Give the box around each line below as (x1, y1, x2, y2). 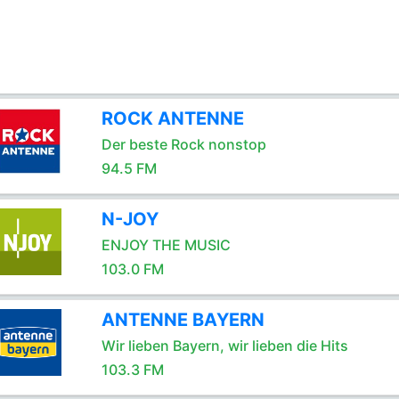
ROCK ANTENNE (101, 108, 244, 129)
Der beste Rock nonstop (101, 135, 266, 153)
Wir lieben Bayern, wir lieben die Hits (101, 337, 348, 354)
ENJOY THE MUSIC (101, 236, 231, 254)
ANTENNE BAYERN (101, 309, 265, 330)
